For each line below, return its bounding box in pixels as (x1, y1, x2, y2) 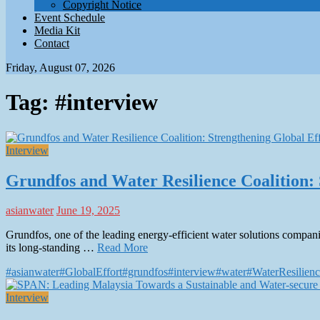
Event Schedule (34, 11, 105, 24)
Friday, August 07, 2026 (6, 61, 115, 74)
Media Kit (34, 24, 80, 36)
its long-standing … (6, 241, 97, 254)
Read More (97, 241, 148, 254)
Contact (34, 36, 69, 49)
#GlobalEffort (59, 266, 122, 279)
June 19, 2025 (56, 204, 120, 217)
